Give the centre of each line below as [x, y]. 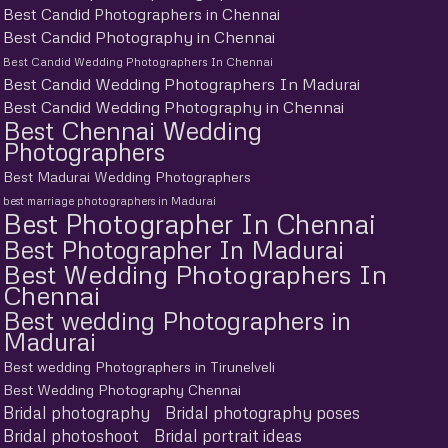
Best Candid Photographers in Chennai [141, 13]
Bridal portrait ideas [228, 435]
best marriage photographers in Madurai [109, 200]
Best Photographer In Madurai [173, 249]
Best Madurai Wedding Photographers [127, 176]
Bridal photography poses [262, 412]
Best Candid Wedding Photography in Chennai [173, 106]
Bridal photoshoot [71, 435]
